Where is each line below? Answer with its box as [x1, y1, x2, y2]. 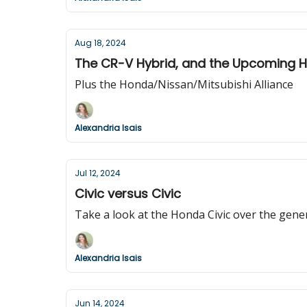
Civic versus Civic [75, 185, 181, 202]
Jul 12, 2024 [75, 167, 121, 179]
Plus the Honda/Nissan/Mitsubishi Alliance [75, 77, 293, 92]
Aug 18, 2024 [75, 37, 126, 49]
